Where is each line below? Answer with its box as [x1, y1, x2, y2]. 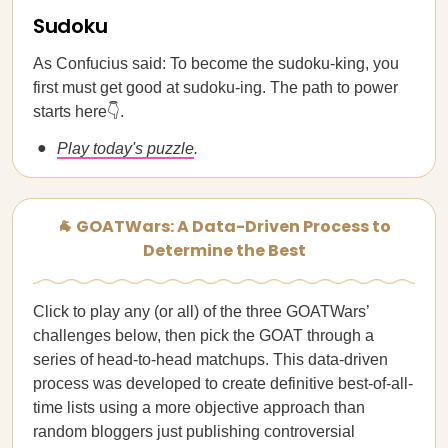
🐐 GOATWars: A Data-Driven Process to [57, 215, 391, 238]
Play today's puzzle [57, 140, 194, 157]
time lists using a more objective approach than [33, 399, 365, 416]
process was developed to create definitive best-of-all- [33, 375, 413, 392]
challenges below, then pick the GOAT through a [33, 327, 374, 344]
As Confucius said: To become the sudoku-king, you [33, 55, 399, 72]
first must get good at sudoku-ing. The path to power [33, 79, 398, 96]
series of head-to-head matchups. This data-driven [33, 351, 388, 368]
